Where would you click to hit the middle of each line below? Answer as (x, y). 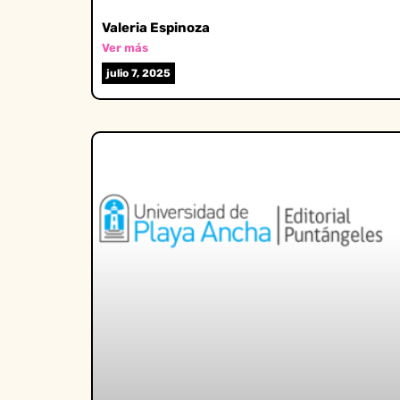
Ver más (125, 47)
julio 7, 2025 (138, 73)
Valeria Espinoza (156, 27)
